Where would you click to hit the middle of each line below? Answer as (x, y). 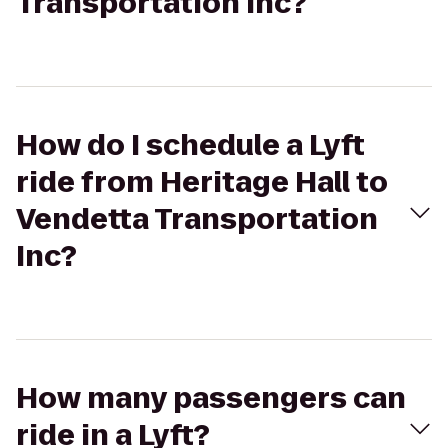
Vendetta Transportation (197, 219)
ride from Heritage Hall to (202, 182)
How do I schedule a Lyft (190, 145)
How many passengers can (211, 398)
